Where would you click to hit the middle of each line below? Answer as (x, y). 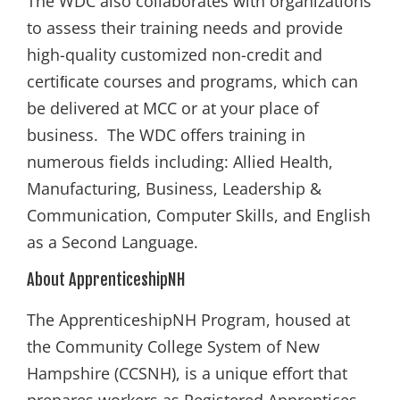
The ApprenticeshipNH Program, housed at (188, 320)
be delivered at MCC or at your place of (173, 108)
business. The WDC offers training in (166, 134)
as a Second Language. (112, 242)
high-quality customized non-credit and (175, 54)
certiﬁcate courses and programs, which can (192, 81)
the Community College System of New (173, 347)
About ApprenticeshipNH (106, 280)
